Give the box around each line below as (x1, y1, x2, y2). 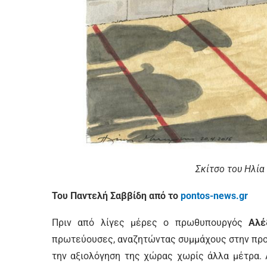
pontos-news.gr (181, 190, 248, 201)
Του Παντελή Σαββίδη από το (52, 190, 181, 201)
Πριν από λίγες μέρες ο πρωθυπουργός (52, 216, 249, 228)
